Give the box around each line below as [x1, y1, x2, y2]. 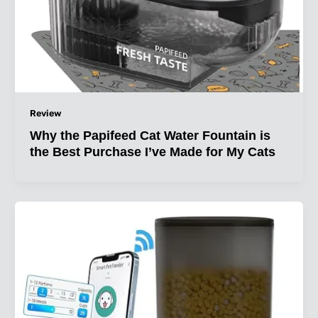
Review [29, 107, 62, 119]
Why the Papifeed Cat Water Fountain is [29, 127, 270, 143]
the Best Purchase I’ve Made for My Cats [29, 143, 275, 159]
